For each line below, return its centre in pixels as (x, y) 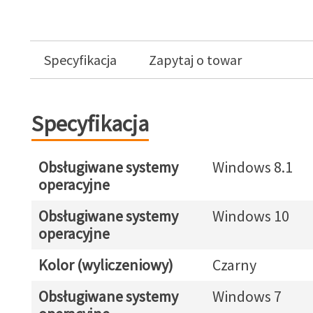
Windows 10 (250, 216)
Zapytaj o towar (195, 60)
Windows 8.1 (252, 167)
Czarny (234, 265)
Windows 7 (247, 296)
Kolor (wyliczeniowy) (105, 265)
